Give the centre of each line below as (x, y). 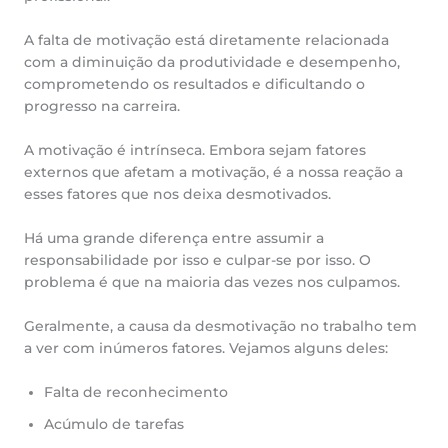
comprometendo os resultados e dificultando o (194, 84)
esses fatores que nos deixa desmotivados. (177, 194)
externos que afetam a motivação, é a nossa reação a (213, 172)
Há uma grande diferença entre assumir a (174, 237)
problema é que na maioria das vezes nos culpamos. (212, 281)
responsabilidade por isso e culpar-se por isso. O (197, 259)
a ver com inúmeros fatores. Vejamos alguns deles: (206, 347)
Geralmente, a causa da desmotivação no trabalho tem (220, 325)
